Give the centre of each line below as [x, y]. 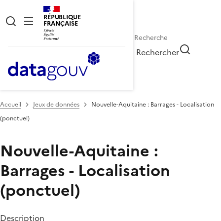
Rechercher [158, 52]
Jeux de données [56, 104]
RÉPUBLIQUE [62, 17]
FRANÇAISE [61, 23]
